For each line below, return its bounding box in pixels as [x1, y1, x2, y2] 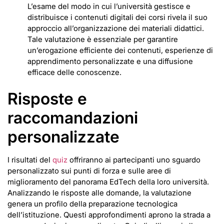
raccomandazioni [7, 108, 138, 128]
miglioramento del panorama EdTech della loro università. [7, 177, 209, 187]
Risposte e [7, 89, 87, 109]
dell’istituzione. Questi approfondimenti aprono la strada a [7, 210, 210, 220]
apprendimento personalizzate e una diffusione [27, 56, 193, 66]
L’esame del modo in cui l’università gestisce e [27, 1, 190, 11]
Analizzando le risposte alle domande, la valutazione [7, 188, 191, 198]
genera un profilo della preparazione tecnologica [7, 199, 177, 209]
